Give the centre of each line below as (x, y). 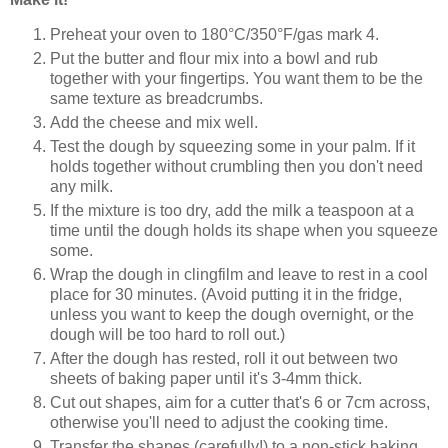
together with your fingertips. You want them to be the (236, 79)
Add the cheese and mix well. (156, 123)
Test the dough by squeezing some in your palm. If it (232, 147)
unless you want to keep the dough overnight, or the (232, 315)
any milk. (83, 187)
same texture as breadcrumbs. (156, 99)
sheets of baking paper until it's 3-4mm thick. (206, 379)
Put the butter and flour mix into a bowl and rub (214, 59)
